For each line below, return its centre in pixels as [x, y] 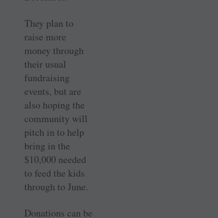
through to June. [56, 187]
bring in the [47, 146]
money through [54, 51]
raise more [45, 37]
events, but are [53, 91]
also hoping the [54, 105]
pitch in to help [54, 132]
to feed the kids [54, 173]
